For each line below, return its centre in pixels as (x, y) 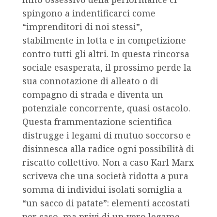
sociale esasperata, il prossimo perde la (107, 68)
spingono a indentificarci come (89, 13)
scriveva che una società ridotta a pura (105, 176)
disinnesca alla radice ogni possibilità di (108, 149)
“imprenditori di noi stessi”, (82, 27)
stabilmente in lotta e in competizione (104, 40)
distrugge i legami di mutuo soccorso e (107, 135)
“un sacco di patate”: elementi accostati (106, 203)
